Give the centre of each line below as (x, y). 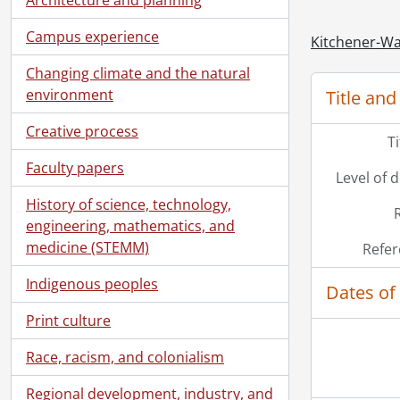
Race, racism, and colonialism (125, 357)
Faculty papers (75, 167)
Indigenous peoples (92, 283)
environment (70, 94)
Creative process (82, 131)
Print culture (68, 320)
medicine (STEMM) (87, 247)
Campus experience (92, 36)
